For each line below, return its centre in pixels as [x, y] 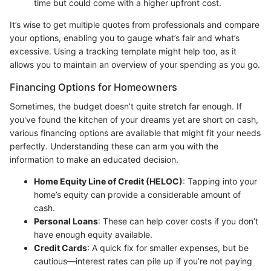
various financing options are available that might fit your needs [135, 133]
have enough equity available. [93, 235]
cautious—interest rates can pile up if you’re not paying [143, 261]
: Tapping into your [220, 181]
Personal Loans [66, 221]
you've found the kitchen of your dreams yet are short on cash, [134, 120]
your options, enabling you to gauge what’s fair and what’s [125, 38]
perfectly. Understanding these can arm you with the [114, 146]
